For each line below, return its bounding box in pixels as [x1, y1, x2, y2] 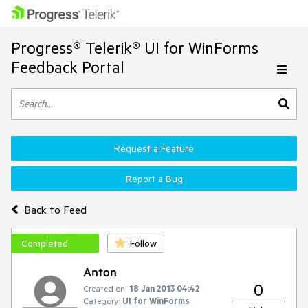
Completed [21, 237, 68, 250]
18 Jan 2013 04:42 [129, 283, 199, 294]
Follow [130, 237, 157, 250]
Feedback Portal [11, 57, 124, 77]
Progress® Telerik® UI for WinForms [11, 38, 258, 58]
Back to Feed [23, 202, 87, 217]
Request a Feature [114, 142, 194, 155]
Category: [83, 295, 120, 306]
